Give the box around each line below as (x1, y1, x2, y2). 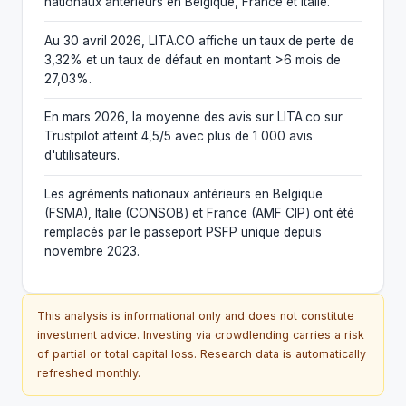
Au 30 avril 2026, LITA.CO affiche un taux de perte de (44, 33, 354, 48)
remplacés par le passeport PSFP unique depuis (44, 225, 322, 240)
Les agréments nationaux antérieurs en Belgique (44, 187, 323, 202)
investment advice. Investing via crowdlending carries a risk (37, 328, 364, 343)
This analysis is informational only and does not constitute (37, 309, 354, 324)
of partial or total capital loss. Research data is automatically (37, 347, 366, 362)
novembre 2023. (44, 244, 140, 259)
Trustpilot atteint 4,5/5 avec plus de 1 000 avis (44, 129, 313, 144)
